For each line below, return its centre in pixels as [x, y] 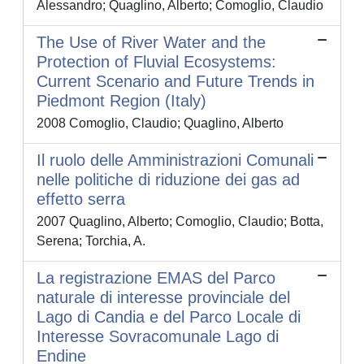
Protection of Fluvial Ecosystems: [156, 62]
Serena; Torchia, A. [91, 241]
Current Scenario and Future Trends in [175, 82]
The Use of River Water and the [151, 43]
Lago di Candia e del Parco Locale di [169, 317]
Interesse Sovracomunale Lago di [158, 337]
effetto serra [81, 199]
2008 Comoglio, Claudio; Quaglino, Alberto [160, 123]
